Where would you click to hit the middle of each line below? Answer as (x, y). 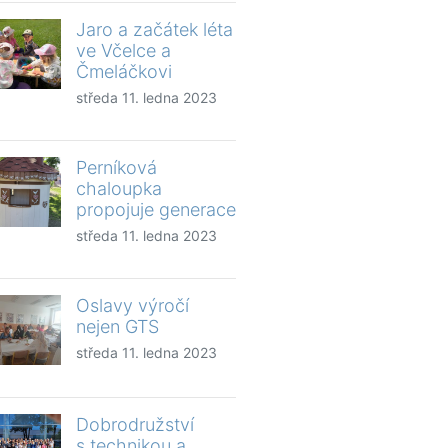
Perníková (116, 167)
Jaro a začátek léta (154, 29)
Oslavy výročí (132, 305)
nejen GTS (117, 326)
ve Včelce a (123, 50)
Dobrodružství (135, 424)
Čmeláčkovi (124, 71)
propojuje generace (156, 209)
